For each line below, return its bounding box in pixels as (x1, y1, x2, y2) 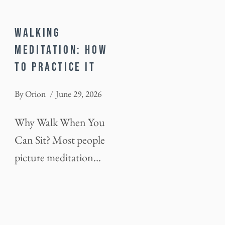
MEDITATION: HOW (15, 43, 107, 58)
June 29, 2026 (56, 87, 102, 99)
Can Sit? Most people (15, 132, 105, 147)
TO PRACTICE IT (15, 60, 96, 75)
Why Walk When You (15, 115, 105, 130)
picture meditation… (15, 150, 101, 165)
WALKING (15, 26, 60, 41)
